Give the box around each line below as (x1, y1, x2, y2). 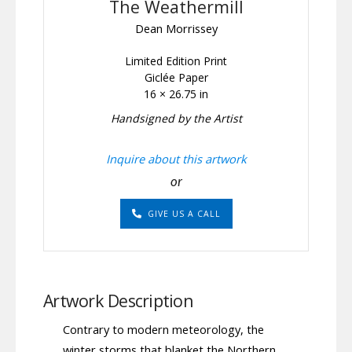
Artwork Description (43, 288, 193, 312)
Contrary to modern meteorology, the (63, 321, 264, 337)
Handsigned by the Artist (110, 110, 242, 126)
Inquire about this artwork (105, 150, 247, 167)
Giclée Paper (144, 69, 208, 85)
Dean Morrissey (134, 20, 218, 36)
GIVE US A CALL (147, 207, 221, 219)
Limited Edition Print (125, 53, 227, 68)
